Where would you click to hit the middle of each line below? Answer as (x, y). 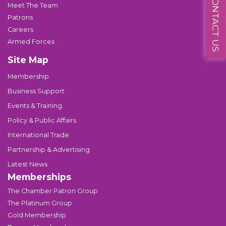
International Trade (38, 135)
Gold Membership (37, 215)
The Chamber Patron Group (53, 191)
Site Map (28, 60)
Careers (20, 30)
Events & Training (35, 106)
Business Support (36, 91)
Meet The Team (33, 5)
